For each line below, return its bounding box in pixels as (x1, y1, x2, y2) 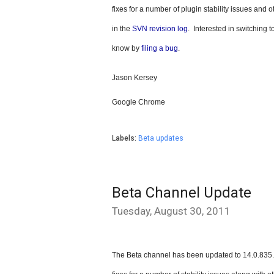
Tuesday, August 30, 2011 (112, 205, 231, 217)
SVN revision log (132, 24, 188, 33)
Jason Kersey (112, 73, 157, 82)
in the (112, 24, 132, 33)
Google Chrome (112, 98, 165, 106)
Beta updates (138, 134, 183, 143)
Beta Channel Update (112, 184, 251, 201)
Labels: (112, 134, 138, 143)
